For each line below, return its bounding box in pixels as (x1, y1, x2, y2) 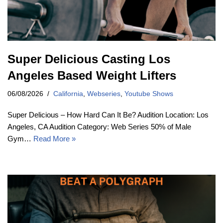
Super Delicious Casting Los (7, 52, 170, 66)
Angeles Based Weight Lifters (7, 69, 176, 83)
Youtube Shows (124, 90, 173, 98)
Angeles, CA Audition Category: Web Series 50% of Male (7, 122, 191, 131)
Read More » (33, 134, 76, 143)
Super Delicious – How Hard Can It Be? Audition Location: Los (7, 111, 209, 119)
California (53, 90, 83, 98)
